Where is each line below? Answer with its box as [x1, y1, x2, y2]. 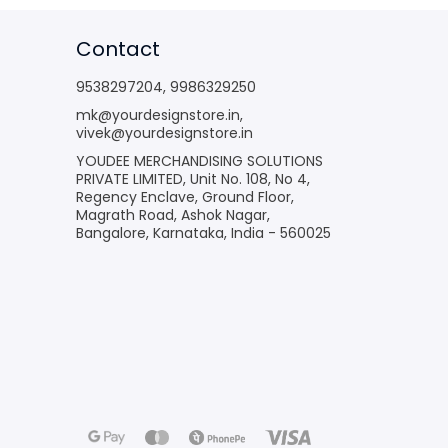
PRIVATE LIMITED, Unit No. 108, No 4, [76, 168, 310, 189]
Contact [76, 34, 160, 63]
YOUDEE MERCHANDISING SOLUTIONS [76, 150, 323, 171]
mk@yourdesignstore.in [76, 104, 240, 125]
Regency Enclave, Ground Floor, [76, 186, 294, 207]
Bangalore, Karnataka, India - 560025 [76, 222, 331, 243]
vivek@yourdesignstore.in [76, 122, 253, 143]
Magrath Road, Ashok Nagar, [76, 204, 270, 225]
